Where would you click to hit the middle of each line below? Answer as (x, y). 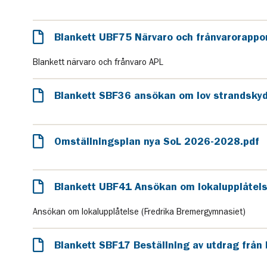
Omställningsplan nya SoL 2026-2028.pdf (156, 141)
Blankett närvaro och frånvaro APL (98, 62)
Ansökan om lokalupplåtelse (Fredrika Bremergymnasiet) (139, 212)
